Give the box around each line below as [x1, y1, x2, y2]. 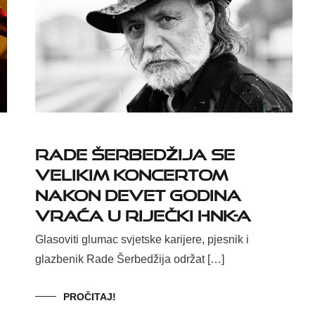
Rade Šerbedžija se [35, 139, 235, 165]
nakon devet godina [35, 180, 241, 205]
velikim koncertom [35, 160, 228, 185]
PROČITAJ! [63, 291, 116, 303]
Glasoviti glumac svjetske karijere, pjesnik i [35, 233, 249, 246]
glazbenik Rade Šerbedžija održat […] [35, 253, 224, 266]
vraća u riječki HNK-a [35, 200, 251, 226]
